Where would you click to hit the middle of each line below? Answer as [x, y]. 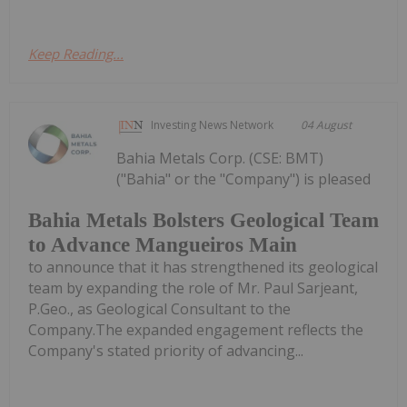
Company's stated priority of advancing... [166, 350]
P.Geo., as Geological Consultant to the [159, 308]
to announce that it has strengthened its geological [203, 267]
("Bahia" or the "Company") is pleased [244, 179]
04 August [327, 124]
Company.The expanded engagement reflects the [196, 329]
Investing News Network [213, 124]
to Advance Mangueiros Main [163, 244]
